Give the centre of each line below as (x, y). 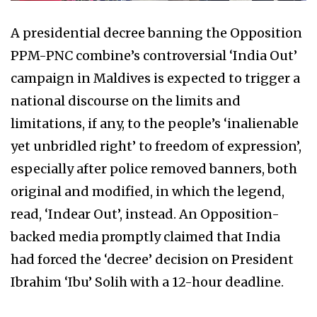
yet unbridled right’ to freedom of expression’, (156, 146)
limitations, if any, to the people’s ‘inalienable (155, 123)
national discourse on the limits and (126, 100)
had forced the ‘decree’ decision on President (152, 259)
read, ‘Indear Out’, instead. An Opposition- (145, 214)
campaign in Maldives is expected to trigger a (155, 78)
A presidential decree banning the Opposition (156, 33)
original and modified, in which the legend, (148, 191)
